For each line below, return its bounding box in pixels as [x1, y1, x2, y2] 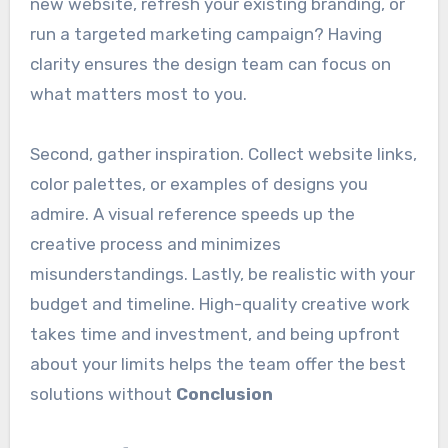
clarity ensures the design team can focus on [29, 53, 391, 74]
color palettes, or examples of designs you [29, 173, 368, 194]
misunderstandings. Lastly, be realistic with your [29, 263, 415, 284]
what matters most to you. [29, 83, 247, 104]
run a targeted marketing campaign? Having [29, 23, 382, 44]
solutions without [29, 383, 176, 404]
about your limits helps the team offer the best [29, 353, 406, 374]
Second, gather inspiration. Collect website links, [29, 143, 417, 164]
